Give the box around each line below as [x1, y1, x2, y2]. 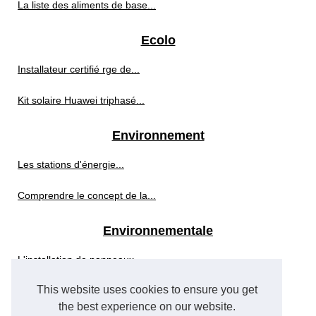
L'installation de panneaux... [18, 254, 142, 266]
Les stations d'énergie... [18, 159, 124, 171]
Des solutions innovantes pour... [18, 285, 160, 297]
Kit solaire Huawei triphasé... [18, 95, 145, 107]
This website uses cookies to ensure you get [36, 284, 257, 296]
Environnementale [103, 224, 213, 238]
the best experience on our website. [58, 300, 236, 313]
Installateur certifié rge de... [18, 63, 140, 75]
